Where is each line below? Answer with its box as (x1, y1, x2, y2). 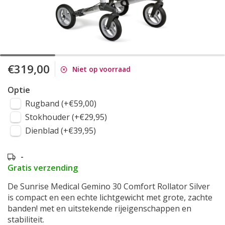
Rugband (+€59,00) (25, 98, 96, 109)
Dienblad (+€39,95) (25, 125, 96, 136)
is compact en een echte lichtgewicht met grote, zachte (8, 192, 212, 203)
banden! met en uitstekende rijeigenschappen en (8, 203, 191, 214)
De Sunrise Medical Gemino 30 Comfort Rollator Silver (8, 181, 210, 192)
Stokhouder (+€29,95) (25, 111, 107, 123)
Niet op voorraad (72, 64, 131, 74)
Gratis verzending (8, 162, 78, 173)
